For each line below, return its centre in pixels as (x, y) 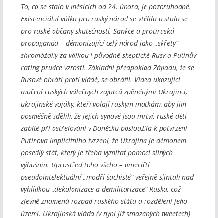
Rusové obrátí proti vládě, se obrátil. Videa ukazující (100, 79)
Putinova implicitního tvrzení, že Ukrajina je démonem (103, 140)
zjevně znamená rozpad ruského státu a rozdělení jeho (104, 201)
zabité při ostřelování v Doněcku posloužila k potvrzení (104, 128)
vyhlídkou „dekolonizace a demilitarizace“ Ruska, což (100, 189)
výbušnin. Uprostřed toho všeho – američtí (85, 164)
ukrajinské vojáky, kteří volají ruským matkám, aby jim (103, 104)
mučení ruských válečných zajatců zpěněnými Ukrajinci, (104, 91)
